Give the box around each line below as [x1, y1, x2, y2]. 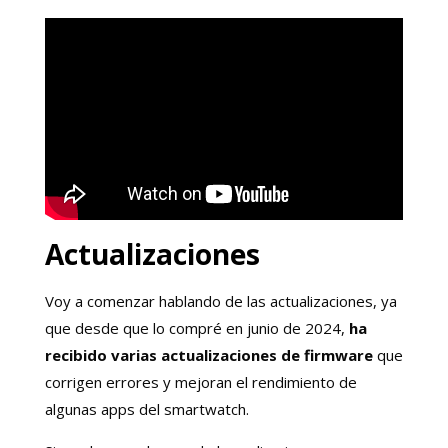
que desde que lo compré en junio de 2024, [44, 317, 349, 338]
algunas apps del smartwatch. [44, 398, 249, 419]
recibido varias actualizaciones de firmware [44, 344, 373, 365]
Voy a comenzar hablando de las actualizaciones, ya [44, 290, 397, 311]
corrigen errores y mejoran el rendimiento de [44, 371, 357, 392]
